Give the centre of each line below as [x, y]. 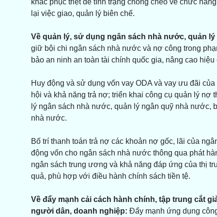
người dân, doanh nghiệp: [79, 211]
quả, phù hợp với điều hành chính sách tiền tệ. [110, 176]
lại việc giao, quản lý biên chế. [83, 14]
